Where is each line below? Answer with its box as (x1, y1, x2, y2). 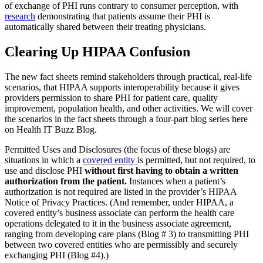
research (5, 11, 35, 22)
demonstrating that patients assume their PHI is (35, 11, 210, 22)
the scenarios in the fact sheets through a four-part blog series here (5, 114, 248, 124)
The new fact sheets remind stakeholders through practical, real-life (5, 72, 252, 82)
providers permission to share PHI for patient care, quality (5, 93, 218, 103)
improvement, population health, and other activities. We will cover (5, 103, 252, 114)
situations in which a (5, 155, 83, 166)
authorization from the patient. (5, 176, 129, 187)
